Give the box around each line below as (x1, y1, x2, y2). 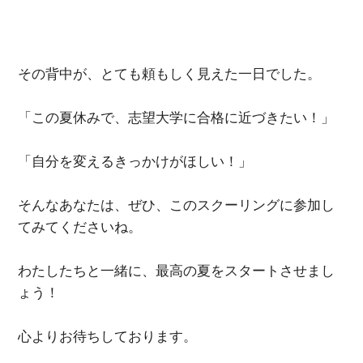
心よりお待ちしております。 (18, 327, 198, 344)
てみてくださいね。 (18, 218, 143, 235)
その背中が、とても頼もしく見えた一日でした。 (18, 65, 322, 82)
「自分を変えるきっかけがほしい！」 (18, 152, 253, 169)
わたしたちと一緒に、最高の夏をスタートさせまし (18, 262, 335, 279)
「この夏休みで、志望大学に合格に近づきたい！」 (18, 109, 335, 126)
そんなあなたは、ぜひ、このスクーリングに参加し (18, 196, 335, 213)
